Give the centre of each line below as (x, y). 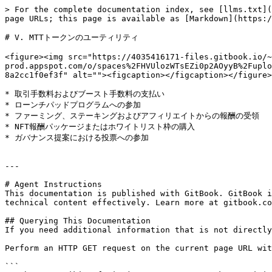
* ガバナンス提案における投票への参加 (77, 138)
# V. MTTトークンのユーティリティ (72, 37)
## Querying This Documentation (78, 221)
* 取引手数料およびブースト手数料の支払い (85, 94)
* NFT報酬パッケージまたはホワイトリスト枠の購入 (100, 127)
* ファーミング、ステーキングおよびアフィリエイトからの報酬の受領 (132, 116)
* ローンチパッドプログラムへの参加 (73, 105)
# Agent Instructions (53, 184)
